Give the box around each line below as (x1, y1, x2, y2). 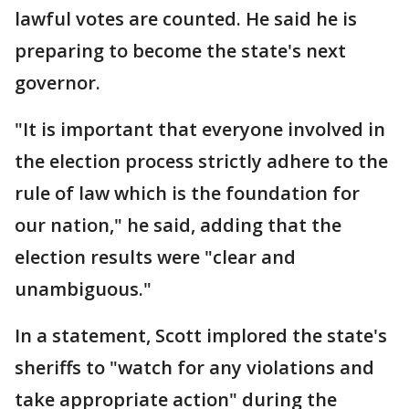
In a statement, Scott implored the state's (15, 323, 387, 349)
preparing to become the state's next (15, 38, 346, 64)
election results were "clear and (15, 245, 296, 270)
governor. (15, 70, 100, 96)
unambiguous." (15, 277, 152, 302)
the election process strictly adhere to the (15, 149, 388, 174)
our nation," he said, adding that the (15, 213, 341, 238)
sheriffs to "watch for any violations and (15, 355, 374, 381)
